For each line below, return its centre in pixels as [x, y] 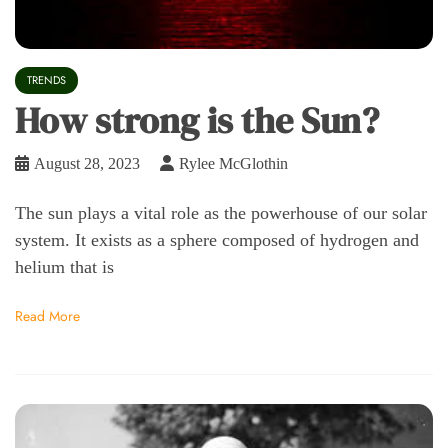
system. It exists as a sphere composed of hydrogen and [217, 240]
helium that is [64, 267]
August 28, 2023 [87, 164]
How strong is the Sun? [197, 121]
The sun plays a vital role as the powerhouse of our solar [221, 213]
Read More [47, 315]
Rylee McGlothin [233, 164]
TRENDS [46, 80]
